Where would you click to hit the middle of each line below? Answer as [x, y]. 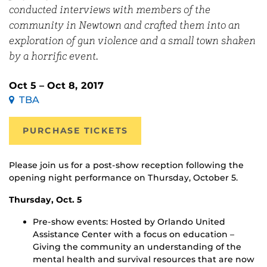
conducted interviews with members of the [110, 10]
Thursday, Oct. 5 [46, 200]
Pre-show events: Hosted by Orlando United [129, 222]
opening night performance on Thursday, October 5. [123, 178]
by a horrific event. [54, 57]
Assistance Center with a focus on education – [133, 235]
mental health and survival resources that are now [144, 260]
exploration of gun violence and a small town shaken [132, 41]
